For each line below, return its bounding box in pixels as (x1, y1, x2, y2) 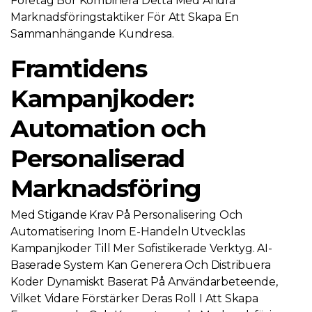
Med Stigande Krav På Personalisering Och (10, 208, 243, 221)
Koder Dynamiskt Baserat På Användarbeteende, (10, 275, 278, 288)
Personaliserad (10, 143, 185, 173)
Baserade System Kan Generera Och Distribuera (10, 258, 271, 272)
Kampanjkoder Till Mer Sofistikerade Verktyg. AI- (10, 242, 272, 255)
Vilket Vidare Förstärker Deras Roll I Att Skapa (10, 292, 258, 305)
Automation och (10, 114, 206, 143)
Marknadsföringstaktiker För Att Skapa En (10, 10, 240, 24)
